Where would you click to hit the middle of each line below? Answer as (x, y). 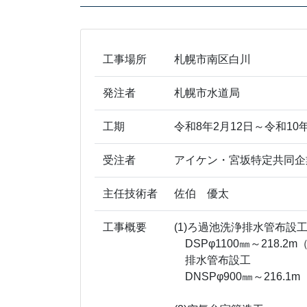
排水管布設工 (212, 260)
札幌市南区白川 (212, 59)
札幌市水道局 (207, 93)
